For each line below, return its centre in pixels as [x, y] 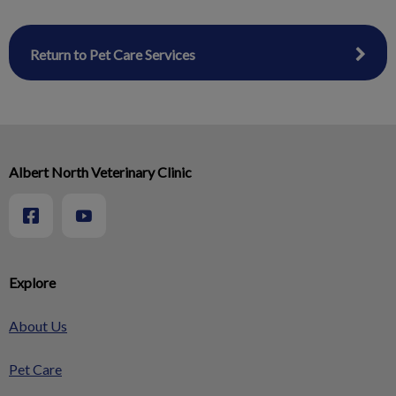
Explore [32, 282]
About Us [38, 326]
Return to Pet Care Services [113, 54]
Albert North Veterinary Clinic [100, 172]
